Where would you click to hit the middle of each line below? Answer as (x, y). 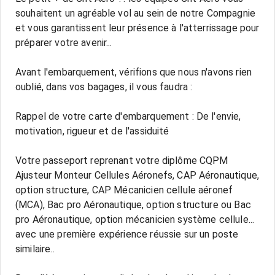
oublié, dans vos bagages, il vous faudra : (104, 87)
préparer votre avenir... (64, 43)
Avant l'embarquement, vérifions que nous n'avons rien (134, 72)
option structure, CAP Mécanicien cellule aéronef (124, 190)
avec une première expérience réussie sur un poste (127, 234)
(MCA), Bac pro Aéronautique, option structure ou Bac (133, 205)
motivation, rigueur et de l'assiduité (92, 131)
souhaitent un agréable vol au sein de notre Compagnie (135, 13)
